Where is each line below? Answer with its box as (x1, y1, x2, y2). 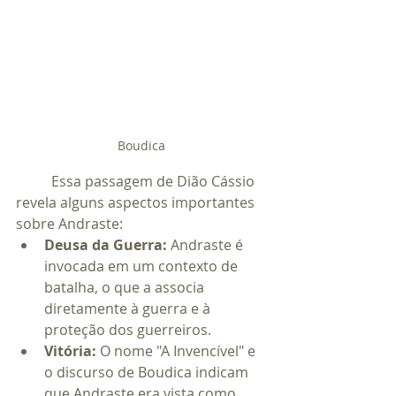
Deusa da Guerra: (44, 235, 167, 255)
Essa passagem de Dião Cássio (16, 171, 51, 192)
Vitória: (44, 341, 96, 362)
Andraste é (167, 235, 247, 255)
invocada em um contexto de (44, 256, 241, 277)
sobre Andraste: (16, 214, 123, 234)
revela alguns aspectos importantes (16, 193, 258, 213)
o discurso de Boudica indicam (44, 362, 252, 383)
